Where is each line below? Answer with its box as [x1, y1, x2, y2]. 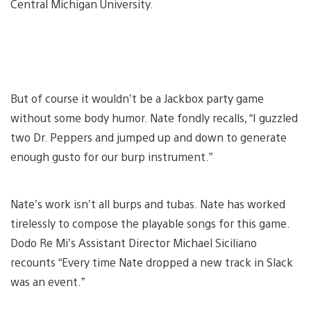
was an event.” [10, 274, 87, 289]
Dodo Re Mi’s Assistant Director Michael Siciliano [10, 235, 257, 251]
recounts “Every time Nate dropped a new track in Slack [10, 255, 293, 270]
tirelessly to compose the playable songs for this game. [10, 216, 289, 231]
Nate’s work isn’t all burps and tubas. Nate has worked [10, 196, 285, 212]
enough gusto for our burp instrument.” [10, 149, 212, 165]
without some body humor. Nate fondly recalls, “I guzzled [10, 110, 298, 126]
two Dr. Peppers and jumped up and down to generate [10, 130, 287, 145]
